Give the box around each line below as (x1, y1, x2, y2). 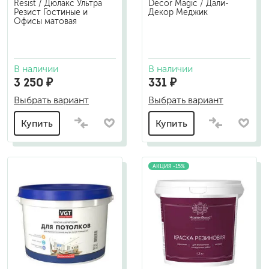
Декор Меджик (148, 7, 208, 17)
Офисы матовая (14, 16, 77, 26)
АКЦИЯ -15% (153, 163, 185, 169)
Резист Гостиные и (14, 7, 88, 17)
